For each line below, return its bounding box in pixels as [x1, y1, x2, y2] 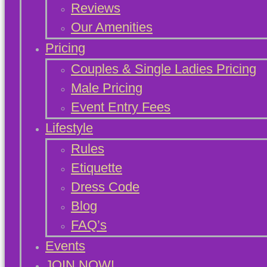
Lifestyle [45, 120, 93, 135]
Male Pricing [71, 80, 142, 95]
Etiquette [71, 160, 122, 175]
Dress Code [71, 179, 139, 194]
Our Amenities [71, 19, 153, 35]
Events [45, 238, 85, 253]
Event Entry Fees [71, 99, 170, 114]
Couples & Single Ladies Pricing [71, 61, 256, 76]
